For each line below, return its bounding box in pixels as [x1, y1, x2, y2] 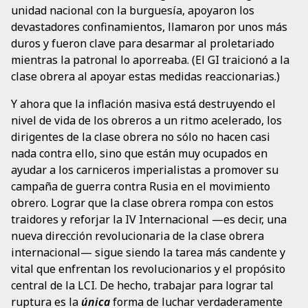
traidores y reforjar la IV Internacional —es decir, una [11, 211, 287, 227]
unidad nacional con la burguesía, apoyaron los [11, 2, 254, 18]
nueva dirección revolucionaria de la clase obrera [11, 228, 264, 243]
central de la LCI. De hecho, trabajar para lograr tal [11, 277, 274, 293]
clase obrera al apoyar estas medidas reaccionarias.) [11, 68, 280, 84]
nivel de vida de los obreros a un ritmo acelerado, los [11, 112, 282, 128]
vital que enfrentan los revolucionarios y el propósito [11, 261, 285, 276]
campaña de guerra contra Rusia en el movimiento [11, 178, 270, 194]
